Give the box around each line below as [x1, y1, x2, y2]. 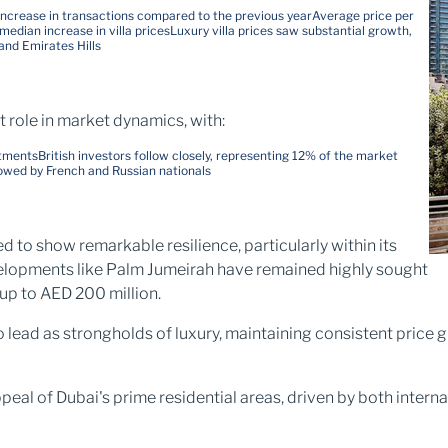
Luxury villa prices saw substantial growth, [170, 23, 412, 38]
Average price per [312, 8, 414, 23]
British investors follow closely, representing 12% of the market [38, 148, 398, 163]
